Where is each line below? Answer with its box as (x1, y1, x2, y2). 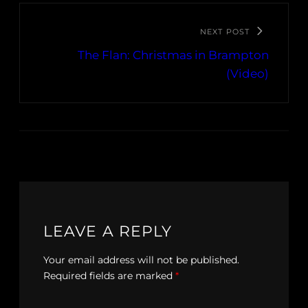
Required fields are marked (43, 269, 175, 283)
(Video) (226, 67, 269, 81)
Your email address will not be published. (43, 254, 239, 267)
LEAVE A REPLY (43, 222, 173, 241)
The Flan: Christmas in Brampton (78, 48, 269, 63)
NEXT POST (200, 27, 250, 37)
